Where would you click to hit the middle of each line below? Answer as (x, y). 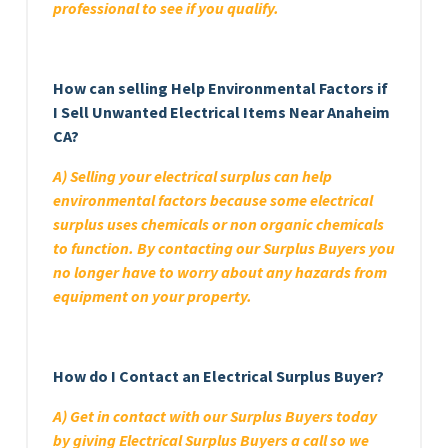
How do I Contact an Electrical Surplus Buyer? (218, 375)
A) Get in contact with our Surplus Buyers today (215, 415)
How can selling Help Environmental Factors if (220, 87)
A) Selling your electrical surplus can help (192, 175)
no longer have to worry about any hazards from (220, 271)
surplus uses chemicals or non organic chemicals (218, 223)
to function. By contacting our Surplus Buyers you (224, 247)
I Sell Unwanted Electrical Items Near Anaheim (221, 111)
